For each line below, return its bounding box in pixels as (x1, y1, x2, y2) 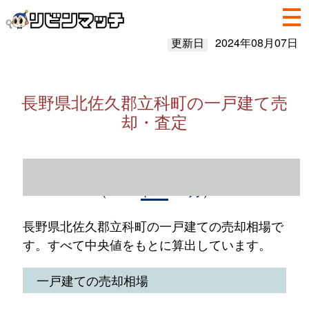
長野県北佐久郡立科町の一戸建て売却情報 (23, 159, 286, 179)
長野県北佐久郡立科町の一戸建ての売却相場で (22, 217, 283, 235)
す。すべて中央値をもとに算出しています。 (22, 235, 271, 253)
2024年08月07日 (215, 34, 298, 50)
